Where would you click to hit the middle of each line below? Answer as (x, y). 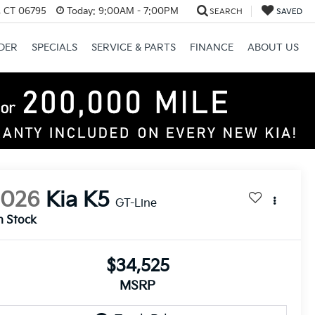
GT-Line (136, 203)
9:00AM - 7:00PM (137, 11)
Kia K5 (78, 200)
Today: (81, 11)
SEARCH (226, 11)
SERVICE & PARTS (133, 47)
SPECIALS (54, 47)
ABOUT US (273, 47)
